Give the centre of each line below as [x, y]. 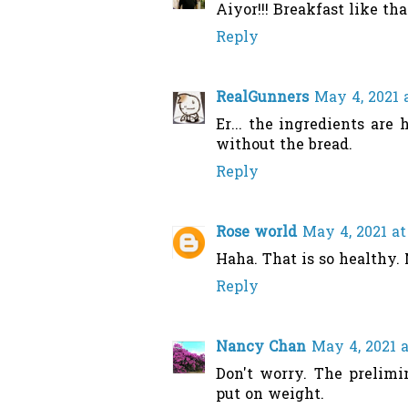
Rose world [256, 234]
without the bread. [284, 146]
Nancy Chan [261, 348]
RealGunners [262, 99]
